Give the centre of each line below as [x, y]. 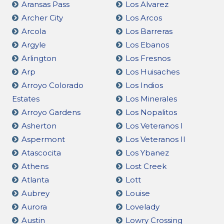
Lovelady [142, 206]
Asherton [39, 125]
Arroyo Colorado [52, 85]
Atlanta [35, 179]
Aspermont [43, 139]
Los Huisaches [152, 71]
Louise [137, 193]
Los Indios [144, 85]
